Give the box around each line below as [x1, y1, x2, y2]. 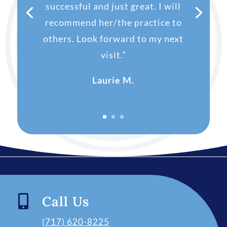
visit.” [100, 49, 126, 61]
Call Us [42, 193, 90, 210]
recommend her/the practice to [45, 17, 182, 28]
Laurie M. [92, 74, 135, 86]
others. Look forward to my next [43, 33, 184, 45]
